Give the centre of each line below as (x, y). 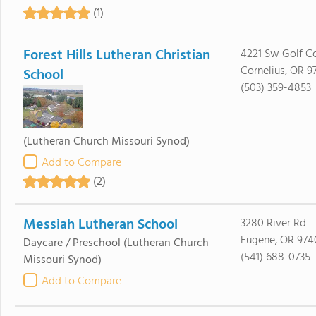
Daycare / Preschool (72, 243)
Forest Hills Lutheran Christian (116, 56)
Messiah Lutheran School (100, 225)
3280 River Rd (273, 224)
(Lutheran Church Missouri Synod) (106, 142)
